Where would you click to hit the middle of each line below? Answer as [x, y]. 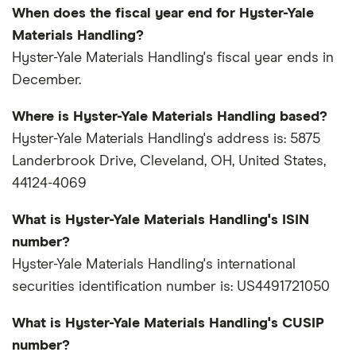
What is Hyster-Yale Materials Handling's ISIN [161, 221]
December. [46, 81]
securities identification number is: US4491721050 [171, 287]
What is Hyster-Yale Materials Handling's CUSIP [168, 324]
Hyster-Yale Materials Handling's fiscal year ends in [173, 58]
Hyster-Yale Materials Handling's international [154, 265]
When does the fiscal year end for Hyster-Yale [163, 14]
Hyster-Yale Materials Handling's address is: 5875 [166, 139]
